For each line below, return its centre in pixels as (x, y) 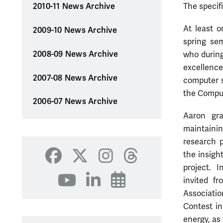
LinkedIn (124, 188)
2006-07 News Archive (75, 102)
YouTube (97, 188)
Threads (159, 163)
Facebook (89, 163)
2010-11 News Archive (74, 7)
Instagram (142, 163)
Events (143, 188)
